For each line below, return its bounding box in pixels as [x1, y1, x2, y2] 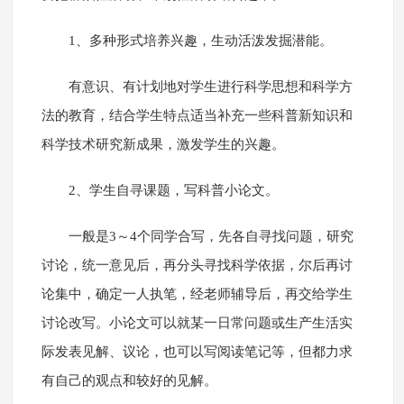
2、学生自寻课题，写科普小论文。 [68, 183, 279, 198]
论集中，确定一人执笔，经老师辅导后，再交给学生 [41, 287, 353, 302]
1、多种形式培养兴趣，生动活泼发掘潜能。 [68, 33, 333, 49]
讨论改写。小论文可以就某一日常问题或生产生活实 [41, 316, 353, 331]
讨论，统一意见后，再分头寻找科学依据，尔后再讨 [41, 258, 353, 273]
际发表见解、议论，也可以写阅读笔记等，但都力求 [41, 344, 353, 360]
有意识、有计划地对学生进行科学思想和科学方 [68, 79, 353, 95]
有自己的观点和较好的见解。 [41, 373, 217, 389]
